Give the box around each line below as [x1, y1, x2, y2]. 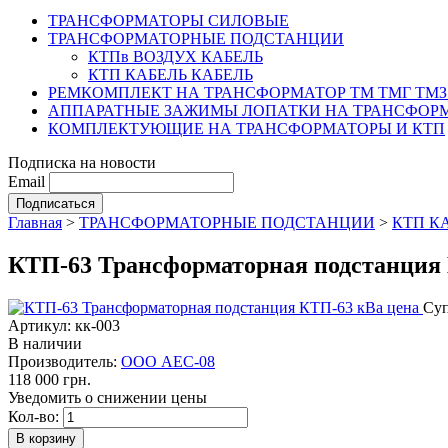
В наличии [8, 334, 82, 352]
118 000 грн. [8, 370, 91, 388]
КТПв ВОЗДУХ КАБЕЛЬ [88, 48, 263, 65]
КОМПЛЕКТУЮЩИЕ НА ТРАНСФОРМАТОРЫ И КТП [48, 120, 445, 137]
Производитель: [8, 352, 121, 370]
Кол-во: [8, 407, 59, 425]
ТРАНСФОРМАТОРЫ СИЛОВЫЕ [48, 12, 289, 29]
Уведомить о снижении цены [8, 388, 207, 406]
